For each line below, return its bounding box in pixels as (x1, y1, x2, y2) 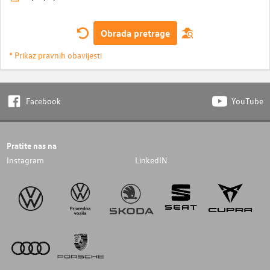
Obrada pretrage (100, 27, 170, 39)
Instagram (6, 154, 44, 166)
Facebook (25, 95, 61, 107)
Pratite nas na (6, 140, 57, 151)
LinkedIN (135, 154, 167, 166)
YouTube (231, 95, 264, 107)
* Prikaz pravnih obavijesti (9, 49, 102, 61)
